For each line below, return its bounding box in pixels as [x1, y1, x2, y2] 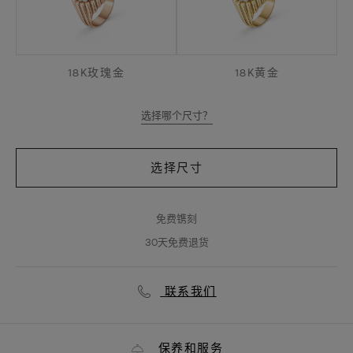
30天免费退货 [144, 236, 209, 249]
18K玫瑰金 [67, 65, 125, 80]
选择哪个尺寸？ [140, 109, 213, 122]
